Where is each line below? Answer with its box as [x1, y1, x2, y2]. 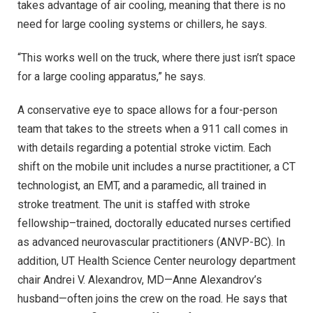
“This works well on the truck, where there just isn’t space [17, 50, 296, 64]
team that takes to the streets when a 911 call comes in [17, 122, 288, 136]
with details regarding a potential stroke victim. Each [17, 140, 271, 154]
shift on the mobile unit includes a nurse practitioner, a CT [17, 159, 296, 173]
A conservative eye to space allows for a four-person [17, 103, 277, 117]
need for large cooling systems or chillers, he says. [17, 17, 267, 31]
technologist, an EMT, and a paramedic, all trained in [17, 178, 266, 192]
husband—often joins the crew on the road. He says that [17, 291, 287, 305]
